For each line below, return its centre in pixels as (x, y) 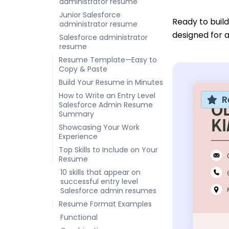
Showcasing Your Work (99, 127)
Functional (79, 217)
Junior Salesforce (90, 15)
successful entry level (99, 181)
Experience (78, 136)
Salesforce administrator (104, 37)
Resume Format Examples (105, 204)
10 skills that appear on (100, 172)
